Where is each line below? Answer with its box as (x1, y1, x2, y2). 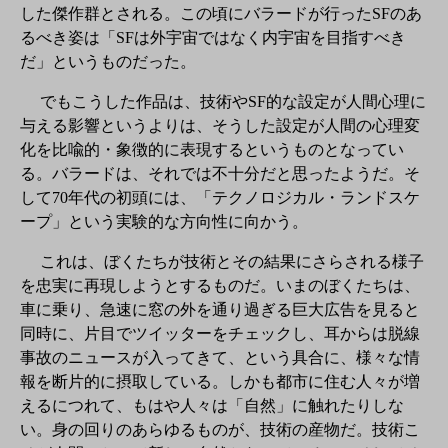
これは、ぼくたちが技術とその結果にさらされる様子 (20, 252, 424, 270)
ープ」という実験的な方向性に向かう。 (20, 212, 308, 230)
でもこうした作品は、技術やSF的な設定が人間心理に (20, 92, 426, 110)
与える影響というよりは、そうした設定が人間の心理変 (20, 116, 420, 134)
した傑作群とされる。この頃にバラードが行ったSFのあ (20, 4, 422, 22)
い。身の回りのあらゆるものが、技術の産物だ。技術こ (20, 420, 420, 438)
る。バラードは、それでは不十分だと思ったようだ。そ (20, 164, 420, 182)
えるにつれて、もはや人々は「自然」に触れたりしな (20, 396, 404, 414)
